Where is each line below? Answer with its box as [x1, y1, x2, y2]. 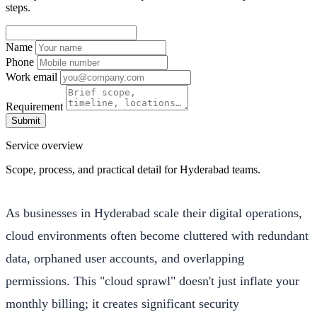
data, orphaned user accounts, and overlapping [6, 250, 244, 265]
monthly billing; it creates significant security [6, 296, 239, 311]
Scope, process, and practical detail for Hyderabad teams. [6, 163, 260, 175]
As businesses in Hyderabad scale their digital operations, [6, 205, 302, 220]
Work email [6, 70, 57, 83]
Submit [11, 115, 40, 126]
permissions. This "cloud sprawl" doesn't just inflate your [6, 273, 299, 288]
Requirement [6, 100, 63, 113]
